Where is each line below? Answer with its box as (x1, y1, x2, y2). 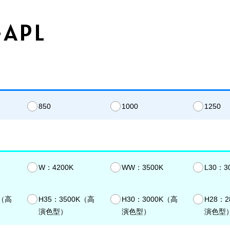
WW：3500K (121, 163, 163, 172)
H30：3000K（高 (121, 195, 178, 204)
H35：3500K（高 (39, 195, 95, 204)
